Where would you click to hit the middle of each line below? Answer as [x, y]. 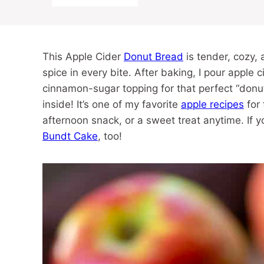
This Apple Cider [83, 57]
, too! [110, 136]
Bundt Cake [70, 136]
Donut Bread [154, 57]
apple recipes [212, 104]
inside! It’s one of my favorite [112, 104]
